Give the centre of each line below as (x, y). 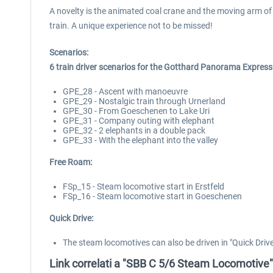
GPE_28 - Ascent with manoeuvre (125, 91)
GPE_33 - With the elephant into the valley (140, 140)
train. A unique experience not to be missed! (131, 26)
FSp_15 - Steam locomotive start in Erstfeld (144, 186)
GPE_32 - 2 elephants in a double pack (134, 130)
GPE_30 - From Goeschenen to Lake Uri (136, 111)
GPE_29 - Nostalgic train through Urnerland (144, 101)
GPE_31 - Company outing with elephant (139, 121)
